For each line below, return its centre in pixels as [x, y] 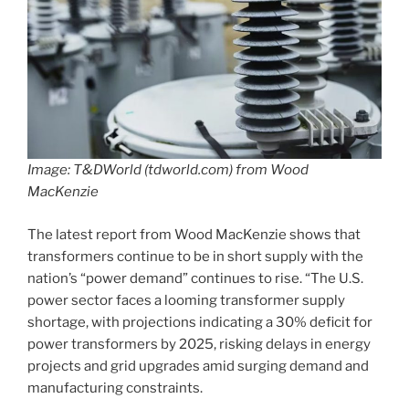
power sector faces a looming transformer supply [186, 300]
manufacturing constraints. [115, 388]
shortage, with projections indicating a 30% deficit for [200, 322]
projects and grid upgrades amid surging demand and [198, 366]
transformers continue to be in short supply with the [195, 256]
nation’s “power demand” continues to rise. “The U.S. [195, 278]
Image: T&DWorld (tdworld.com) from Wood [168, 170]
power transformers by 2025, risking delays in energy [199, 344]
